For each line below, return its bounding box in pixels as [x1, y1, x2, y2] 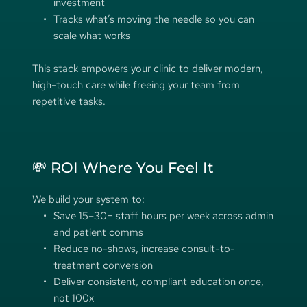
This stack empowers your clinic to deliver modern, [32, 61, 263, 75]
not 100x [53, 291, 97, 305]
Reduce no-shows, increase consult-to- [53, 241, 235, 256]
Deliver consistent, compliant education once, [53, 274, 264, 288]
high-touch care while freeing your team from [32, 77, 240, 92]
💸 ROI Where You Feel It [32, 158, 214, 176]
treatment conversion [53, 258, 156, 272]
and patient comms [53, 225, 146, 239]
